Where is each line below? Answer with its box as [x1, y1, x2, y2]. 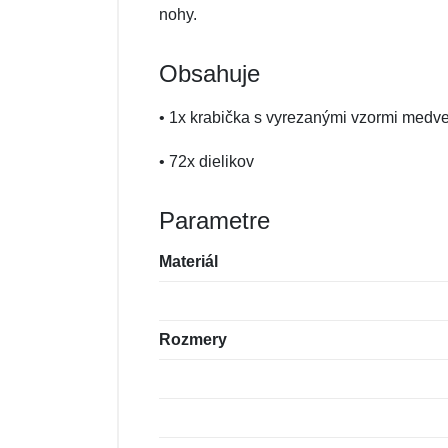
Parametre [159, 207, 270, 234]
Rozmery [159, 331, 227, 348]
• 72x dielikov [159, 153, 254, 170]
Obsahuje [159, 60, 260, 87]
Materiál [159, 253, 218, 270]
